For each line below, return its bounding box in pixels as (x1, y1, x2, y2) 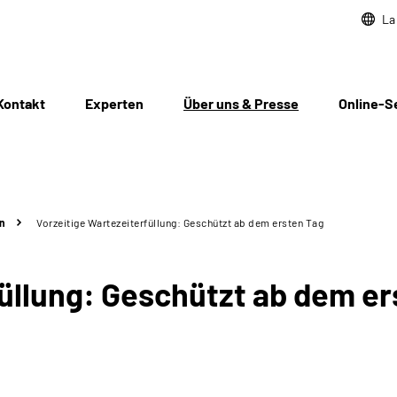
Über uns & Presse (183, 95, 299, 112)
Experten (85, 95, 144, 112)
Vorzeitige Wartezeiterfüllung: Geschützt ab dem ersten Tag (36, 216, 323, 229)
